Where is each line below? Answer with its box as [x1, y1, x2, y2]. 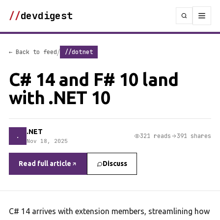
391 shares [177, 132, 211, 140]
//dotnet [65, 48, 93, 56]
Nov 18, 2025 [27, 137, 68, 144]
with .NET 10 [9, 87, 110, 108]
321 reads [140, 132, 171, 140]
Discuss [103, 160, 127, 167]
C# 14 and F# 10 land [9, 69, 179, 89]
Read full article [19, 160, 71, 167]
